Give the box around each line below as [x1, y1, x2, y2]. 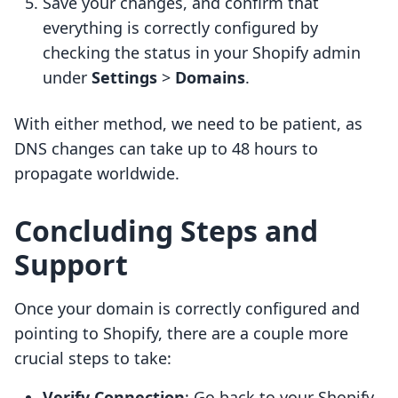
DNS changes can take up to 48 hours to [14, 138, 318, 160]
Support [14, 245, 128, 284]
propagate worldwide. [14, 163, 179, 185]
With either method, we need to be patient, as [14, 113, 362, 135]
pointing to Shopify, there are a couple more [14, 322, 348, 345]
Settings [92, 67, 157, 89]
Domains [175, 67, 245, 89]
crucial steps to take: [14, 347, 171, 370]
